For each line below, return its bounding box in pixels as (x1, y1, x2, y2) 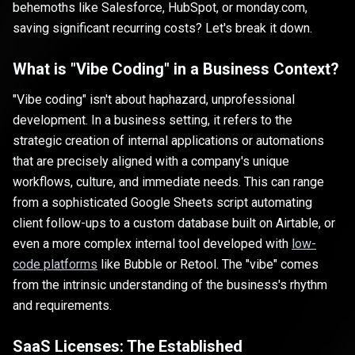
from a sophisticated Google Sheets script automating (13, 195, 312, 211)
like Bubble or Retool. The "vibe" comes (97, 257, 319, 273)
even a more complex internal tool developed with (13, 236, 292, 252)
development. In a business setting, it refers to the (13, 113, 292, 128)
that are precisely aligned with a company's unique (13, 154, 289, 170)
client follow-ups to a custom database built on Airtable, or (13, 216, 335, 231)
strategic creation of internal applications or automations (13, 133, 324, 149)
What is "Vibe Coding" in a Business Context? (13, 59, 339, 79)
